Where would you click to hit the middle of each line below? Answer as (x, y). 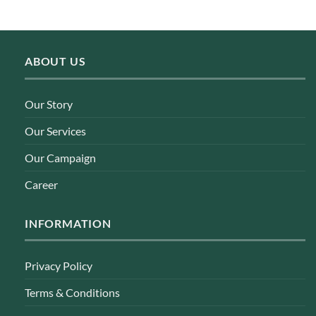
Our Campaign (60, 157)
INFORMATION (68, 223)
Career (41, 184)
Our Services (55, 130)
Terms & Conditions (72, 293)
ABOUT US (55, 61)
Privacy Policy (59, 266)
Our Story (49, 104)
